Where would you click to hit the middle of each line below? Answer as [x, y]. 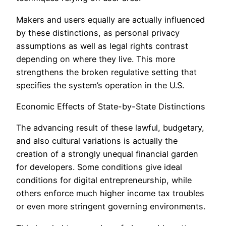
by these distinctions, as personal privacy [98, 33]
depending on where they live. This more [96, 59]
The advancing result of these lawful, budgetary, [110, 128]
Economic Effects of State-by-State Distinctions [111, 106]
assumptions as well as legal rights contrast [102, 46]
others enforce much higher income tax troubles [110, 193]
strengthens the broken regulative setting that [106, 72]
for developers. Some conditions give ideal [99, 167]
